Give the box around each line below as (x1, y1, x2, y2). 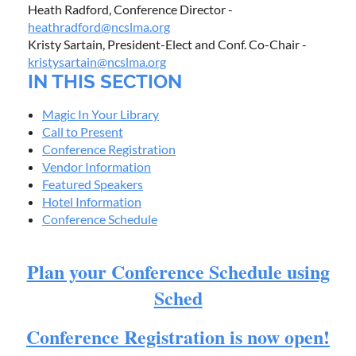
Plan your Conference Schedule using (26, 257, 330, 285)
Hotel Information (42, 193, 141, 209)
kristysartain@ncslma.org (28, 53, 166, 69)
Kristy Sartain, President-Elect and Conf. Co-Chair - (28, 36, 307, 52)
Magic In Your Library (42, 106, 159, 122)
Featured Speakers (42, 176, 143, 192)
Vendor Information (42, 158, 151, 174)
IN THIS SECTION (28, 69, 182, 93)
